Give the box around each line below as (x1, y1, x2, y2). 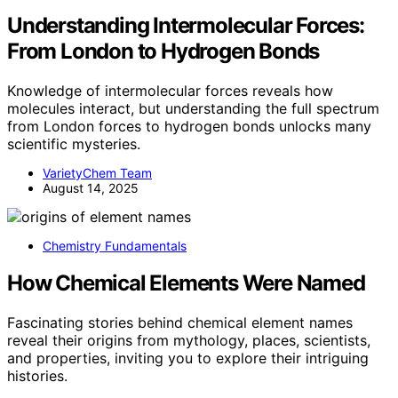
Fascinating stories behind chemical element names (7, 314, 353, 332)
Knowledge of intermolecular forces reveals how (7, 81, 333, 99)
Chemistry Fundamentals (43, 237, 187, 253)
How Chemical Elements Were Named (7, 270, 365, 297)
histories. (7, 367, 68, 386)
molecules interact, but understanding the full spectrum (7, 99, 379, 117)
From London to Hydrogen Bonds (7, 37, 320, 64)
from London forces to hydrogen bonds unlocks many (7, 116, 371, 135)
